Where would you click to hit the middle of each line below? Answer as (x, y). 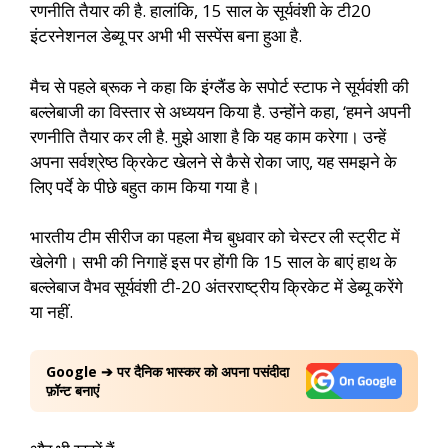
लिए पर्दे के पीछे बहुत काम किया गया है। (145, 186)
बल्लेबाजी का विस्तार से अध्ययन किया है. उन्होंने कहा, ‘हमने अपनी (220, 111)
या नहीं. (51, 311)
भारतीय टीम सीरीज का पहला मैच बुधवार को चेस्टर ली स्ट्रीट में (215, 236)
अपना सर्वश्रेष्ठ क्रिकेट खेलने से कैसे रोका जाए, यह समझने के (213, 161)
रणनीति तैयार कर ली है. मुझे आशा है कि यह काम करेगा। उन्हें (208, 136)
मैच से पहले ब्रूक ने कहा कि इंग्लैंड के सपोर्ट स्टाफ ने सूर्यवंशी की (219, 86)
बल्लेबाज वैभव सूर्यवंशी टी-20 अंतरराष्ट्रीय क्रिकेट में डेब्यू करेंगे (216, 286)
